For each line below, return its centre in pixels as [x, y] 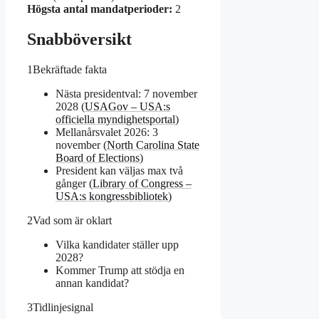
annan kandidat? [92, 283]
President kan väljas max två [119, 170]
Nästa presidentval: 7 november [126, 93]
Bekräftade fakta [70, 69]
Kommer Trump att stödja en [120, 270]
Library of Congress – [142, 183]
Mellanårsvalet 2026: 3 [107, 132]
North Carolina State [153, 145]
